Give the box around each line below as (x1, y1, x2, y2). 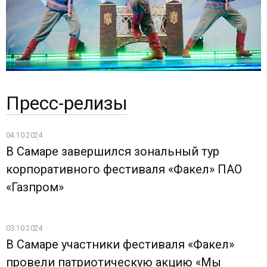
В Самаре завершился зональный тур (6, 144, 219, 159)
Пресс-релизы (6, 92, 128, 114)
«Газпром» (6, 179, 64, 194)
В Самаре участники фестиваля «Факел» (6, 237, 234, 252)
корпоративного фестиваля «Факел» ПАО (6, 162, 242, 176)
